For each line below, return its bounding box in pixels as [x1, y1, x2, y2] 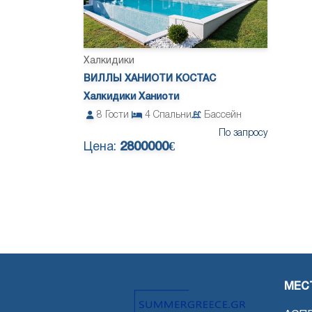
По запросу [219, 129, 267, 139]
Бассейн [204, 111, 242, 120]
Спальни [153, 111, 192, 120]
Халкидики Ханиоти [84, 93, 179, 102]
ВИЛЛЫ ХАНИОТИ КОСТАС [84, 75, 216, 84]
